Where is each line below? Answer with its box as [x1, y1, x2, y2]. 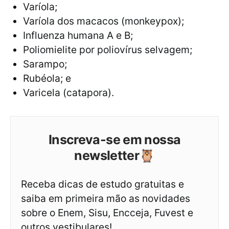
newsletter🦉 [74, 148, 155, 164]
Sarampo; [23, 58, 67, 71]
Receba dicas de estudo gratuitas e [21, 178, 184, 191]
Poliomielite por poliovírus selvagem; [23, 43, 192, 56]
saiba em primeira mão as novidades [21, 192, 190, 205]
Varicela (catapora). [23, 86, 114, 99]
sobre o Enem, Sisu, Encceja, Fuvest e [21, 207, 193, 219]
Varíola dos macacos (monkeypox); [23, 15, 184, 28]
